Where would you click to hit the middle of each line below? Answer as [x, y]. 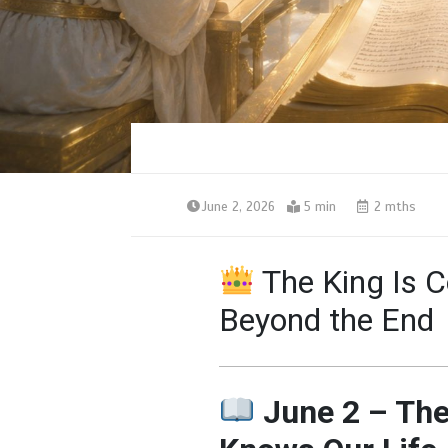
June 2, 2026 [238, 206]
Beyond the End [326, 320]
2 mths [392, 206]
